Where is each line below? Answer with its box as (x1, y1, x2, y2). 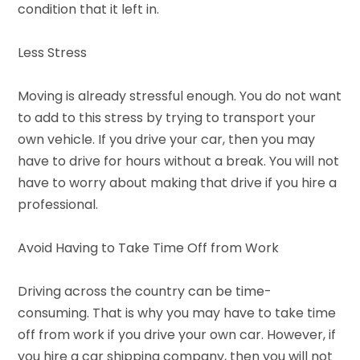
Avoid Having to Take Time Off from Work (18, 238, 280, 257)
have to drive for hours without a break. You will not (18, 151, 340, 170)
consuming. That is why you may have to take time (18, 303, 337, 322)
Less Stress (18, 43, 88, 62)
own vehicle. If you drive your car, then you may (18, 129, 316, 149)
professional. (18, 194, 99, 214)
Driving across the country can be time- (18, 281, 272, 301)
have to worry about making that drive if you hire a (18, 173, 337, 192)
